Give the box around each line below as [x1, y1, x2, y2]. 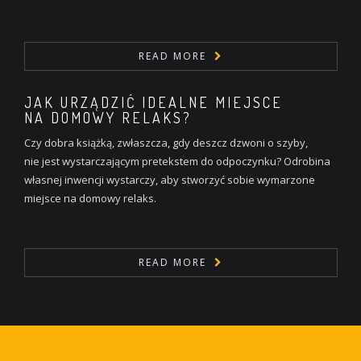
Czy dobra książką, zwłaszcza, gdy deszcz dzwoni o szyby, [24, 135, 308, 150]
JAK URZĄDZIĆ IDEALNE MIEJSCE [24, 93, 283, 111]
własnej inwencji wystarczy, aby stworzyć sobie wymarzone [24, 172, 315, 187]
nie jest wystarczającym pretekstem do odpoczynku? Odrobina [24, 154, 330, 168]
